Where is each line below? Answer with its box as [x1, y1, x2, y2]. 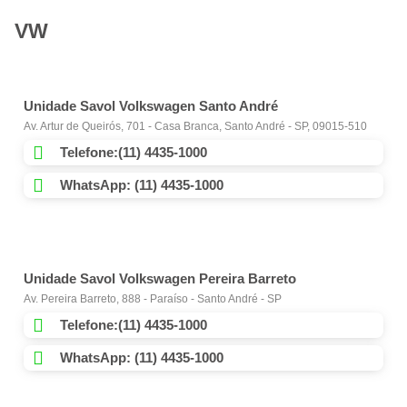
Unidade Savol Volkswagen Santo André [24, 98, 278, 114]
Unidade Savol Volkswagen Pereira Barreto [24, 271, 296, 287]
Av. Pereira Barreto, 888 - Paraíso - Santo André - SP [24, 293, 282, 306]
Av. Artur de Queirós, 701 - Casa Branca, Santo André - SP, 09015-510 [24, 120, 367, 134]
